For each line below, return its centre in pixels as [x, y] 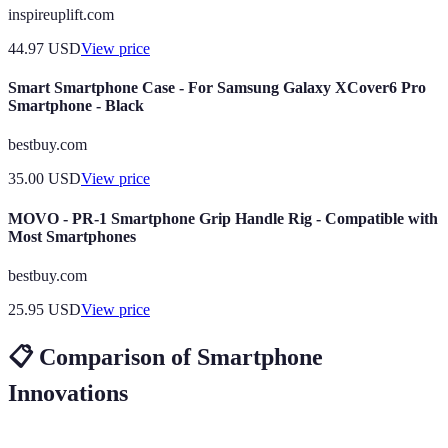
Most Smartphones [72, 236]
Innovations [68, 392]
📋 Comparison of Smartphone [165, 356]
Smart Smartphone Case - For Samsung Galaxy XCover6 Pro [217, 88]
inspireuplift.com [61, 14]
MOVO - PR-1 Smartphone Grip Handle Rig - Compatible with [223, 218]
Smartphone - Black [76, 106]
